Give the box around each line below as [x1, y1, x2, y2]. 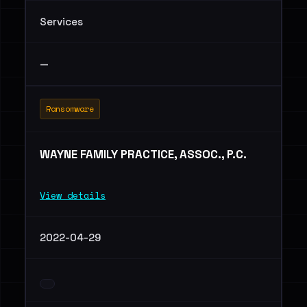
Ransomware [46, 103, 94, 114]
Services [40, 15, 83, 28]
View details [40, 188, 106, 202]
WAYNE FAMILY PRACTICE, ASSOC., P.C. [40, 147, 246, 162]
